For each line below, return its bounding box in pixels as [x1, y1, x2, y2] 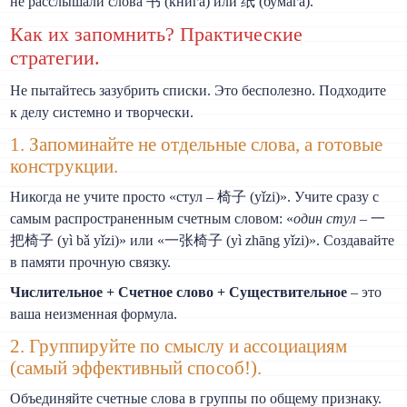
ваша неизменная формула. [10, 306, 178, 323]
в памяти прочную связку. [10, 254, 172, 271]
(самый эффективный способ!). [10, 356, 263, 378]
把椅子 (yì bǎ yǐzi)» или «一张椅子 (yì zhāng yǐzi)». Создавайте [10, 233, 395, 249]
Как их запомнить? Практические [10, 23, 303, 46]
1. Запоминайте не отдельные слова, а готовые [10, 133, 383, 154]
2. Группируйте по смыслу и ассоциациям [10, 334, 348, 356]
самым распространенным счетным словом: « [10, 211, 294, 227]
